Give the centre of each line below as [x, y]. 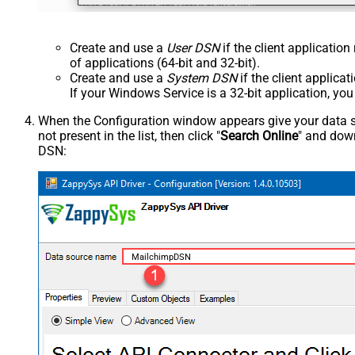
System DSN [202, 78]
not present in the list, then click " [129, 136]
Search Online [259, 136]
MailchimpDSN [161, 258]
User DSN [193, 48]
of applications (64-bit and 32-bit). [165, 63]
